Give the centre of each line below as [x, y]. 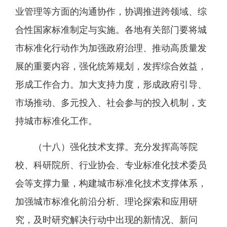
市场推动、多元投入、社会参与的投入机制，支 [111, 103]
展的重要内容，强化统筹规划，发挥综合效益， [111, 66]
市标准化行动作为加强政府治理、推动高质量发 [111, 48]
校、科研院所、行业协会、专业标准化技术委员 [111, 165]
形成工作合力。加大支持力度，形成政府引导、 [111, 85]
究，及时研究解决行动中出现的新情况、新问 [106, 220]
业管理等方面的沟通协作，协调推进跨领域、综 [111, 12]
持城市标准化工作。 [56, 121]
